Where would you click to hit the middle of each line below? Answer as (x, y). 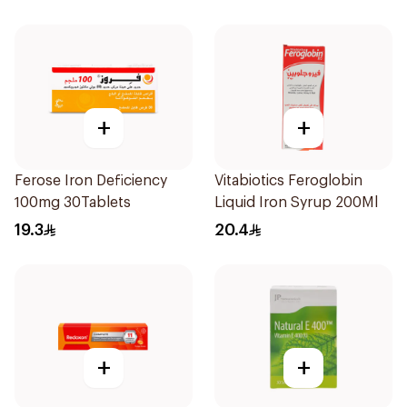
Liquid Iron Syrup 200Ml (296, 203)
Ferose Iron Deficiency (91, 181)
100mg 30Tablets (73, 203)
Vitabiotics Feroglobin (288, 181)
